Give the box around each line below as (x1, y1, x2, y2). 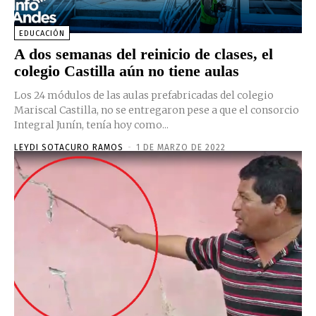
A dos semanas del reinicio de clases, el (14, 44, 273, 63)
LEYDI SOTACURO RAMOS (14, 142, 123, 152)
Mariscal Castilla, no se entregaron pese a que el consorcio (14, 103, 299, 116)
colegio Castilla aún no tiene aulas (14, 61, 239, 80)
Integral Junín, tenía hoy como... (14, 118, 169, 131)
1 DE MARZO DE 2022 (136, 142, 226, 152)
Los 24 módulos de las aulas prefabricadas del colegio (14, 88, 274, 102)
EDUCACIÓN (19, 28, 65, 38)
